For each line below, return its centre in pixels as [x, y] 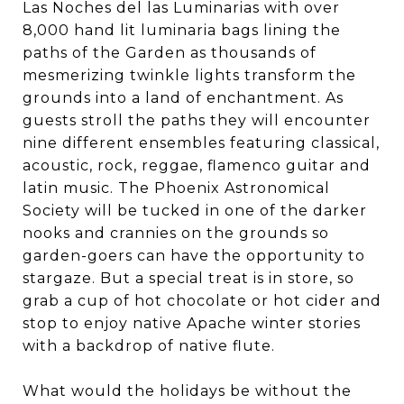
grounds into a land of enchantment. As [183, 98]
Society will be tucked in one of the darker [195, 211]
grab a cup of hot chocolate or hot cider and [202, 301]
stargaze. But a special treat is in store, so [188, 278]
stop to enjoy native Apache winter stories [192, 323]
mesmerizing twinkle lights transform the [189, 75]
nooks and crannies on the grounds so [176, 233]
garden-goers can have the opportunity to [194, 256]
